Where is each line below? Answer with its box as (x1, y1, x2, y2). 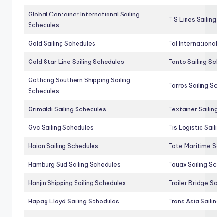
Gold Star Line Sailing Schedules (28, 57, 124, 65)
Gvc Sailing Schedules (28, 123, 93, 131)
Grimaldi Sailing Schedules (28, 105, 106, 113)
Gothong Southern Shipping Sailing (28, 76, 130, 84)
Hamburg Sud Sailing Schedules (28, 160, 121, 168)
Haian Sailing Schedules (28, 141, 98, 150)
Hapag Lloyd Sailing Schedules (28, 197, 119, 205)
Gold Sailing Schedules (28, 39, 95, 47)
